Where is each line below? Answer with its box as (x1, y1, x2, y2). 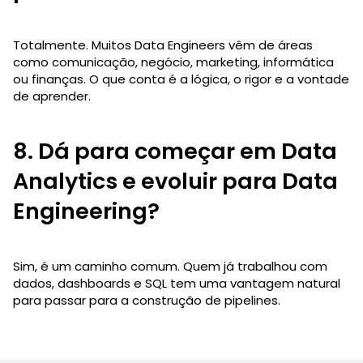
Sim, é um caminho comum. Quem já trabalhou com (13, 257, 327, 275)
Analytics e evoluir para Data (13, 165, 338, 196)
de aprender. (13, 87, 91, 105)
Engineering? (13, 195, 160, 226)
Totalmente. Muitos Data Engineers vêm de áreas (13, 36, 313, 53)
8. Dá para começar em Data (13, 135, 337, 166)
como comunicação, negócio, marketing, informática (13, 53, 334, 70)
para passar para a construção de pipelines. (13, 291, 280, 309)
